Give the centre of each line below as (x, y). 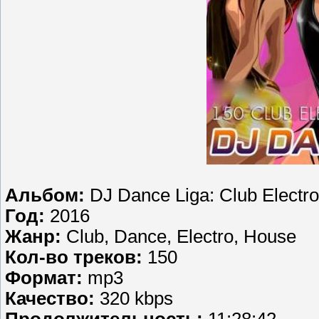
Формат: (46, 277)
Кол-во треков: (76, 257)
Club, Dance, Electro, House (181, 236)
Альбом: (47, 195)
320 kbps (136, 298)
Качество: (52, 298)
